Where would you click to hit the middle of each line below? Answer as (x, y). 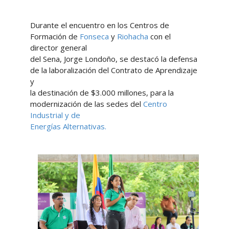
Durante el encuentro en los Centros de (99, 25)
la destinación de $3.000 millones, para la (102, 93)
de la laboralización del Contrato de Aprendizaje (113, 70)
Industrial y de (55, 115)
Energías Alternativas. (68, 127)
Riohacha (132, 37)
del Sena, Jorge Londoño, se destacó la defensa (113, 59)
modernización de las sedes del (86, 104)
